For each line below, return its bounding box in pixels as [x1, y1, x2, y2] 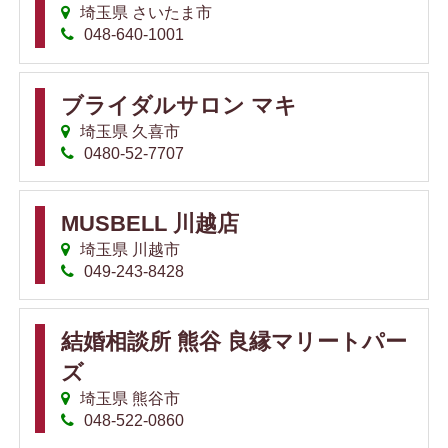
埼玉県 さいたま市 [76, 4, 213, 22]
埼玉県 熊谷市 [76, 389, 181, 407]
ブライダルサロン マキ [61, 92, 297, 118]
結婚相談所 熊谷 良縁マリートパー [61, 328, 407, 354]
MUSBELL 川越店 [61, 210, 239, 236]
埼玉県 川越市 [76, 240, 181, 258]
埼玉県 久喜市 [76, 122, 181, 140]
